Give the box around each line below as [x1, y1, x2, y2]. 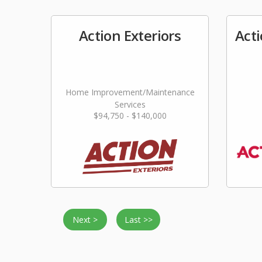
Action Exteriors [78, 26, 181, 45]
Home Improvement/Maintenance [65, 87, 195, 98]
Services [114, 99, 146, 110]
